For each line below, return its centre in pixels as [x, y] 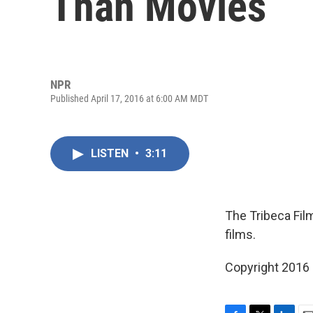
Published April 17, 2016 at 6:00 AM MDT [129, 98]
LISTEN [111, 153]
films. [240, 234]
